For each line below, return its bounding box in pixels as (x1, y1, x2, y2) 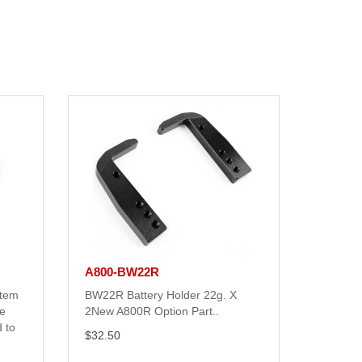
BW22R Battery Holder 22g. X (84, 288, 237, 302)
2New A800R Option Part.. (84, 305, 219, 318)
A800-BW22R (84, 265, 159, 280)
